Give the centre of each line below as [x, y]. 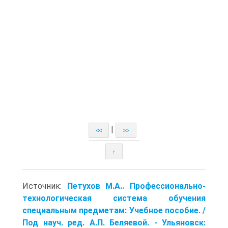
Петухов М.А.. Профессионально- [136, 186]
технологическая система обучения [114, 198]
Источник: [45, 186]
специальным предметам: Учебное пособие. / [114, 210]
